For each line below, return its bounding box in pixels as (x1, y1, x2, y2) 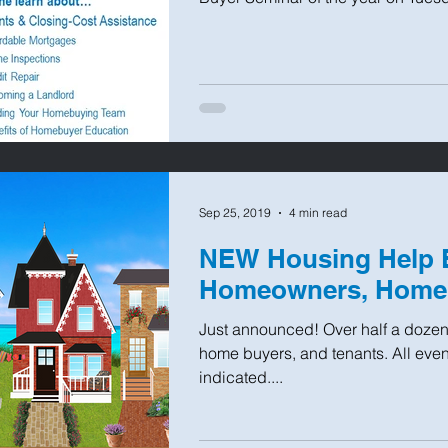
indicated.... (199, 366, 283, 387)
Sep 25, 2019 (199, 205, 271, 221)
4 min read (289, 205, 347, 221)
